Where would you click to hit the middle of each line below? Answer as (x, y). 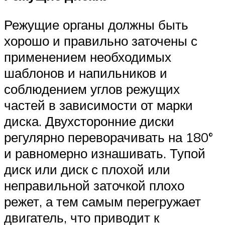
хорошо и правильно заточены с (101, 40)
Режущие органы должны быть (96, 24)
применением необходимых (88, 57)
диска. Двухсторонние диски (89, 121)
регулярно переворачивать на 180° (108, 137)
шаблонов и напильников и (86, 73)
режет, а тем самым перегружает (102, 201)
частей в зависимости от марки (98, 105)
